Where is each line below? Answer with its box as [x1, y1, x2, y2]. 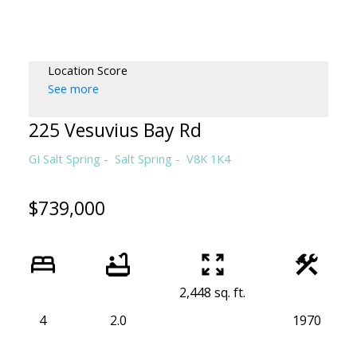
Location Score [47, 61, 127, 78]
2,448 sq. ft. [179, 284, 245, 302]
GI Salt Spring [28, 150, 100, 167]
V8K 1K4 [186, 150, 230, 167]
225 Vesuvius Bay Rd [28, 116, 202, 143]
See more [47, 80, 99, 96]
